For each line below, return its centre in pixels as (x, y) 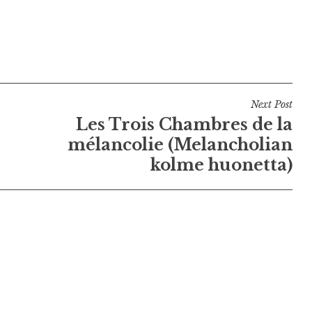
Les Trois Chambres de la (184, 124)
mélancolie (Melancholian (180, 145)
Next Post (271, 104)
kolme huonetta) (221, 165)
